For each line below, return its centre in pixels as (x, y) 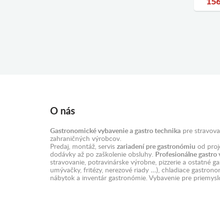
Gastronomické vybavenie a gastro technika (115, 131)
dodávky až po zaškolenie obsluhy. (103, 155)
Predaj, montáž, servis (83, 147)
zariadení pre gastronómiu (156, 147)
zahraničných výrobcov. (86, 139)
